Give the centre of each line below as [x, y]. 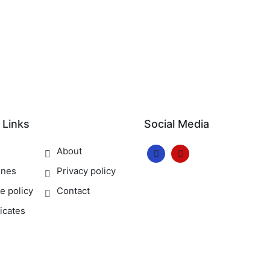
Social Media [177, 124]
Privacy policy [86, 171]
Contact [73, 191]
